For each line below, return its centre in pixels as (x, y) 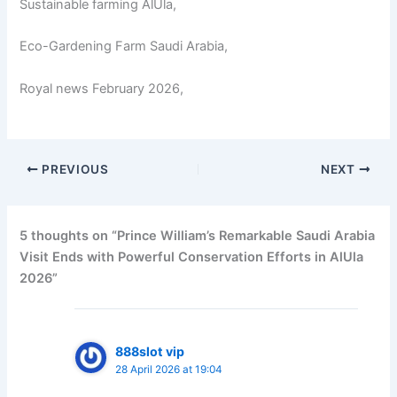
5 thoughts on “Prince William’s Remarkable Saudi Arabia (198, 235)
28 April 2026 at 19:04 (169, 370)
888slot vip (150, 352)
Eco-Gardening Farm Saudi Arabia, (124, 47)
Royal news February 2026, (102, 88)
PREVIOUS (74, 169)
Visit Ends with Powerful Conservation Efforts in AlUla (192, 257)
